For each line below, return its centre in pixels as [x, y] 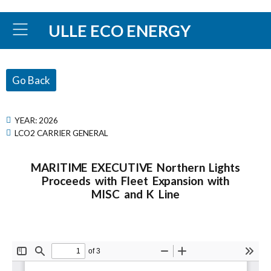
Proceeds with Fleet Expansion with [135, 181]
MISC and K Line [135, 194]
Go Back [31, 80]
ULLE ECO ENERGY [120, 30]
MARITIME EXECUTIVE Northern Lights [135, 167]
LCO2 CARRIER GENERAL [61, 132]
